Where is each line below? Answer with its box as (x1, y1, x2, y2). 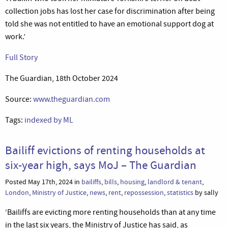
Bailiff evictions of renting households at (5, 142, 205, 158)
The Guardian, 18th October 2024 (5, 73, 118, 83)
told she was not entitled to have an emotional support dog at (5, 18, 214, 29)
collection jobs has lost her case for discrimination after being (5, 6, 215, 16)
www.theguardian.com (33, 94, 110, 104)
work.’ (5, 31, 25, 42)
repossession (124, 187, 164, 197)
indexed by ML (24, 115, 73, 125)
